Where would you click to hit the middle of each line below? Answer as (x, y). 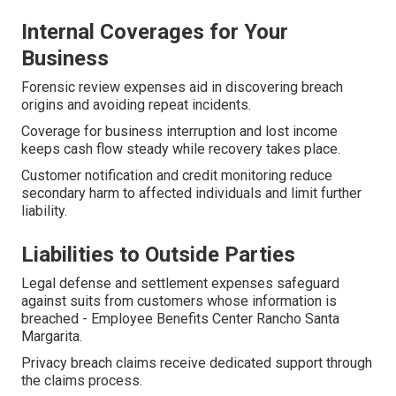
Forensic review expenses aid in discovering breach (182, 88)
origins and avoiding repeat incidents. (136, 105)
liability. (44, 211)
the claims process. (82, 381)
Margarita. (52, 337)
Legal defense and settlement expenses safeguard (180, 284)
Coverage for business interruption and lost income (179, 132)
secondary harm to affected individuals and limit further (191, 194)
